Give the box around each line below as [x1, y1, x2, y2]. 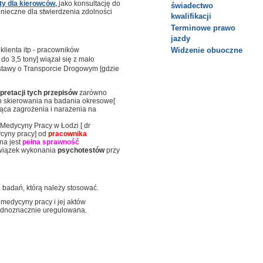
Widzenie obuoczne [171, 46, 242, 55]
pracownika [48, 130, 87, 138]
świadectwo [171, 1, 213, 10]
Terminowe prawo [171, 23, 235, 32]
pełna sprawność [22, 138, 79, 146]
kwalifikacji [171, 12, 211, 21]
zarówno [77, 89, 107, 97]
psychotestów [56, 146, 106, 154]
